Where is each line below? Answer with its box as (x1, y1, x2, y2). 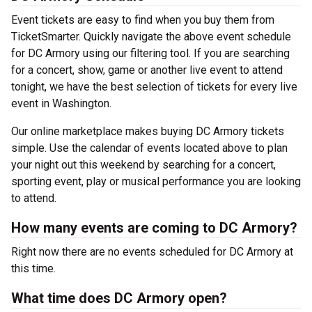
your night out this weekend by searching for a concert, (11, 158, 276, 171)
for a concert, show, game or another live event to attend (11, 63, 283, 77)
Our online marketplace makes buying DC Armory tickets (11, 125, 284, 138)
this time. (11, 262, 56, 275)
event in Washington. (11, 97, 114, 110)
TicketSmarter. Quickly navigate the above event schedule (11, 30, 291, 43)
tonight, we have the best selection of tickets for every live (11, 80, 297, 93)
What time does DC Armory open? (11, 290, 227, 306)
